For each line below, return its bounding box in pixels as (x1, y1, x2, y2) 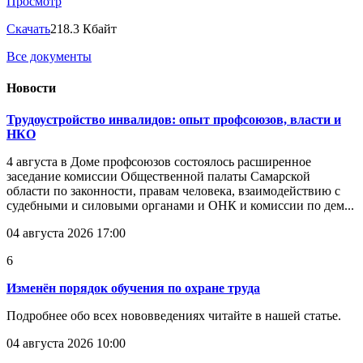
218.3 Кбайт (50, 21, 117, 36)
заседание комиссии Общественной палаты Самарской (6, 169, 310, 184)
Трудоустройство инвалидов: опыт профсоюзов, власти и (6, 113, 341, 127)
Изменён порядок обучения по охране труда (6, 281, 260, 296)
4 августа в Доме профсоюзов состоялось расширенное (6, 155, 311, 169)
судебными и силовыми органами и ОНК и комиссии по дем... (6, 199, 354, 213)
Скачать (6, 21, 50, 36)
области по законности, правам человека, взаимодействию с (6, 184, 340, 199)
